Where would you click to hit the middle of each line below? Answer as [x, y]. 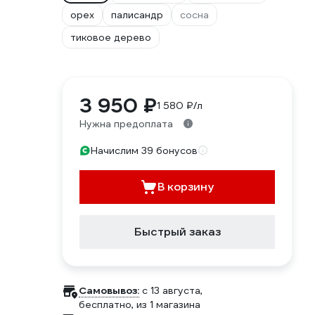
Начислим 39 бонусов [144, 150]
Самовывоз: [109, 290]
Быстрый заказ [177, 232]
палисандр [137, 15]
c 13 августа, [172, 290]
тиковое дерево [111, 37]
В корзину [186, 187]
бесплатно [105, 304]
